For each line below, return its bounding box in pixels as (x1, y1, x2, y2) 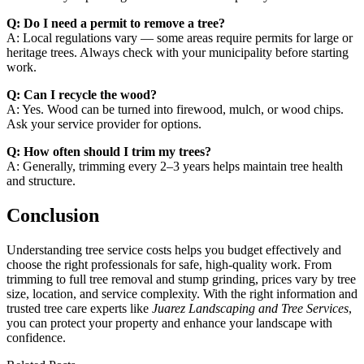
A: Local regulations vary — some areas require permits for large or (6, 31, 353, 45)
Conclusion (6, 205, 99, 227)
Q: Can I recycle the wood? (6, 88, 157, 102)
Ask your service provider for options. (6, 117, 201, 132)
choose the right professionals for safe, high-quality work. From (6, 258, 331, 272)
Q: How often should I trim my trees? (6, 145, 211, 159)
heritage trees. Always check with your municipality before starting (6, 45, 349, 60)
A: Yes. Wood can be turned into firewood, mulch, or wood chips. (6, 102, 344, 117)
